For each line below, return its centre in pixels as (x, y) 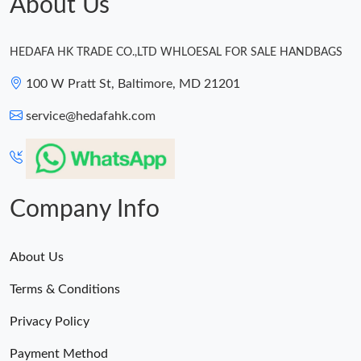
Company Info (85, 210)
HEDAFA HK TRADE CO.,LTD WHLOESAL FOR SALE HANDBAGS (176, 53)
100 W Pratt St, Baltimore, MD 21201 (133, 84)
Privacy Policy (50, 322)
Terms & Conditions (65, 290)
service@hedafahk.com (91, 116)
